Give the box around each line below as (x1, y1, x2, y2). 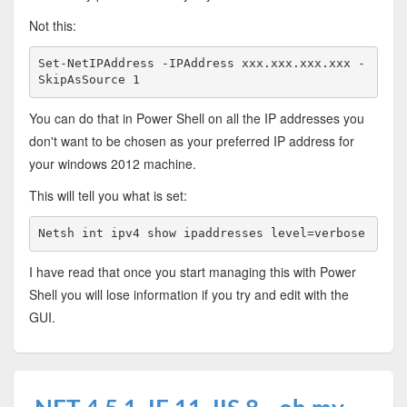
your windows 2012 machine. (28, 154, 196, 173)
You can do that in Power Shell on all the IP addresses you (28, 108, 364, 127)
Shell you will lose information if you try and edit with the (28, 284, 349, 303)
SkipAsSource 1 (38, 73, 141, 87)
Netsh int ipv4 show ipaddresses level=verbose (38, 226, 366, 241)
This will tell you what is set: (28, 185, 187, 204)
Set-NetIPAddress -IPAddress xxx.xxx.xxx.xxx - (38, 56, 366, 71)
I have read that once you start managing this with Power (28, 262, 356, 281)
